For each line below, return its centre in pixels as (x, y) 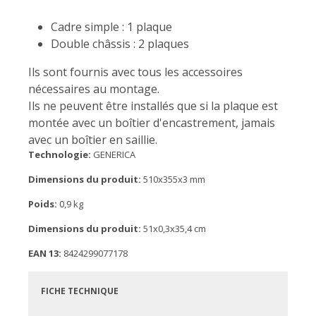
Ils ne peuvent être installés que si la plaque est (153, 106)
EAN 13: (45, 253)
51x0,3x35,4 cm (174, 229)
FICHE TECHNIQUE (80, 291)
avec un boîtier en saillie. (93, 140)
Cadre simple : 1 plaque (111, 27)
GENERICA (113, 154)
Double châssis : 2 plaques (120, 44)
